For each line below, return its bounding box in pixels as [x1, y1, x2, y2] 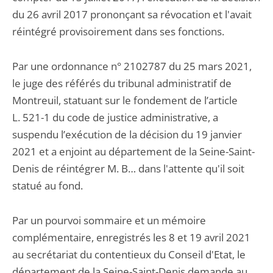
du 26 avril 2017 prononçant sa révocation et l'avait [12, 7, 252, 21]
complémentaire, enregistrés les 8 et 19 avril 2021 [12, 230, 250, 244]
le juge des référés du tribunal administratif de [12, 76, 232, 90]
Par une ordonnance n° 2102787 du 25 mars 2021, [12, 59, 252, 73]
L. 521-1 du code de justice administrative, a [12, 110, 218, 124]
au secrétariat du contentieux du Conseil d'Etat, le [12, 247, 246, 261]
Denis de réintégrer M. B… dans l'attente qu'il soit [12, 161, 244, 175]
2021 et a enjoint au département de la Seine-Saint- [12, 144, 255, 158]
